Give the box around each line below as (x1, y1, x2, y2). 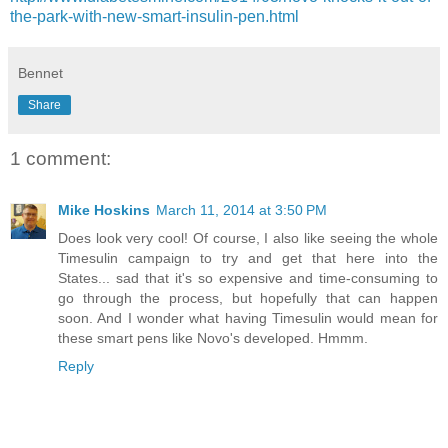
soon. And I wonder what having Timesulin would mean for (58, 310, 438, 327)
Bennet (18, 64, 63, 81)
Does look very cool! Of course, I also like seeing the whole (58, 230, 438, 247)
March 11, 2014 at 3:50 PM (156, 202, 327, 219)
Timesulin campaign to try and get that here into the (58, 250, 438, 267)
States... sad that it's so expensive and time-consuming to (58, 270, 438, 287)
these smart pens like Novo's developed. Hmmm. (58, 330, 368, 347)
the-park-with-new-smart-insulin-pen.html (10, 7, 299, 25)
